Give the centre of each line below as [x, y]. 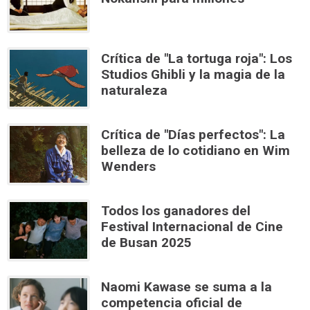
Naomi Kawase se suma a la [186, 286]
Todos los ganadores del [176, 210]
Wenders [128, 166]
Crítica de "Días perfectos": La [193, 134]
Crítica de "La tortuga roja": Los [197, 58]
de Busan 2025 [146, 242]
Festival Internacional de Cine [192, 226]
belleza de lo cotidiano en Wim [195, 150]
